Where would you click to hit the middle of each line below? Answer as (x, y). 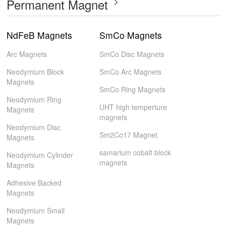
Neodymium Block (36, 72)
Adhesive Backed (34, 183)
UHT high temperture (133, 107)
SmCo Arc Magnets (130, 72)
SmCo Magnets (130, 35)
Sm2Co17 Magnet (128, 135)
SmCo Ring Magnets (132, 89)
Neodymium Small (36, 210)
